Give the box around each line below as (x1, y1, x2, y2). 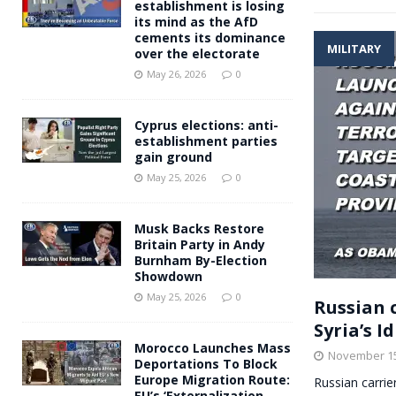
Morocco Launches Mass (134, 339, 291, 356)
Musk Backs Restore (134, 219, 264, 237)
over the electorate (134, 44, 260, 62)
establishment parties (134, 132, 278, 149)
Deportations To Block (134, 354, 278, 372)
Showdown (134, 267, 202, 285)
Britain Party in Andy (134, 235, 265, 253)
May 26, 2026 (147, 66, 206, 80)
